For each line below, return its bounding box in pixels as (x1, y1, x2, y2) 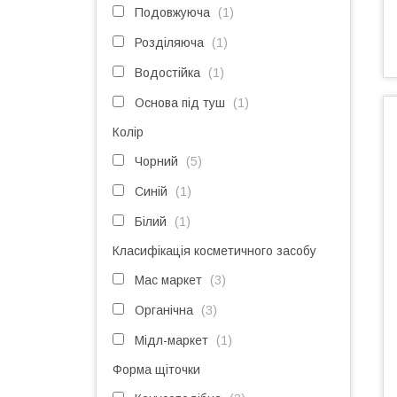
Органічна (135, 303, 193, 317)
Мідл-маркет (135, 333, 208, 347)
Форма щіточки (113, 362, 200, 377)
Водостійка (135, 66, 200, 80)
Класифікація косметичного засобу (113, 244, 316, 258)
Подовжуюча (135, 5, 210, 19)
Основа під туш (135, 96, 225, 110)
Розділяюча (135, 35, 204, 50)
